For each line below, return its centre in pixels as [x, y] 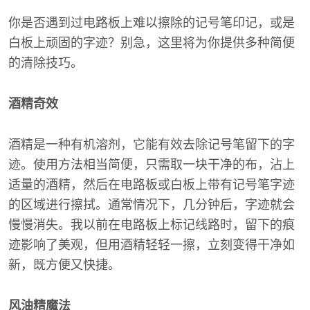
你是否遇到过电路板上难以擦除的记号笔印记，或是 [152, 23]
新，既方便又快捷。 [64, 265]
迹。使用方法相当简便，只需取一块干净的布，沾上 [152, 165]
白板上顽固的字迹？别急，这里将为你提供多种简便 [152, 43]
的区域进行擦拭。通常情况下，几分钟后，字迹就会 [152, 205]
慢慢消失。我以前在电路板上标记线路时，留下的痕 [152, 225]
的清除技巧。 [46, 63]
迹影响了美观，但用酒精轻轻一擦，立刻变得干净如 [152, 245]
